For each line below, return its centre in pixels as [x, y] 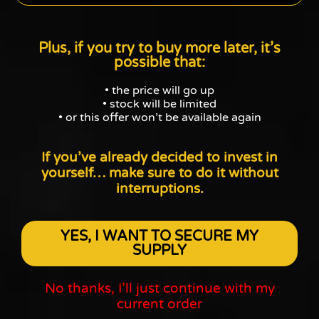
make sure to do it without [193, 173]
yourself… [75, 173]
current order [159, 304]
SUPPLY [159, 251]
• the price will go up [159, 91]
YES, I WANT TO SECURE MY [159, 237]
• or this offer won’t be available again [159, 118]
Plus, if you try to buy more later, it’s [159, 49]
